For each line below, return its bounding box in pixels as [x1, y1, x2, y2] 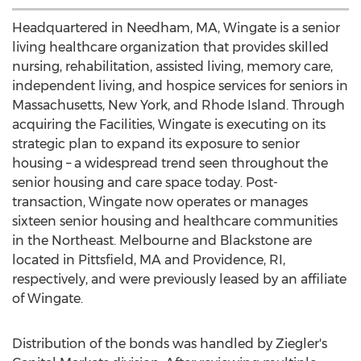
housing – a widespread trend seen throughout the [12, 156, 328, 171]
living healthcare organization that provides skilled [12, 39, 329, 55]
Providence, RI [193, 252, 283, 268]
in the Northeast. [12, 233, 119, 248]
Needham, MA [127, 20, 218, 35]
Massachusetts [12, 98, 102, 113]
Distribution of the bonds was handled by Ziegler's [12, 336, 327, 351]
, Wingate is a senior [218, 20, 340, 35]
